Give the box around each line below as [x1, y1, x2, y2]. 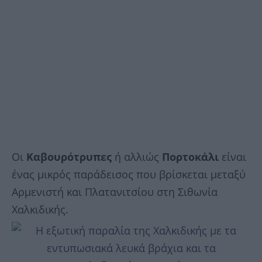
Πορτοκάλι [162, 149, 219, 164]
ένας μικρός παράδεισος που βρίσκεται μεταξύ [12, 167, 246, 181]
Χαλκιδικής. [12, 202, 68, 216]
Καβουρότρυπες [26, 149, 112, 164]
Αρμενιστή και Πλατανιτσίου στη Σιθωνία [12, 184, 218, 199]
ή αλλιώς [112, 149, 162, 164]
